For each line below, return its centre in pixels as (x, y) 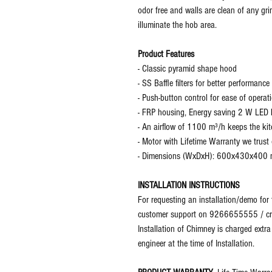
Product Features (166, 54)
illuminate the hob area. (177, 25)
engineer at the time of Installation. (196, 244)
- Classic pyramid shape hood (187, 69)
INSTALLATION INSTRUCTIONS (189, 185)
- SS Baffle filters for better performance (204, 83)
